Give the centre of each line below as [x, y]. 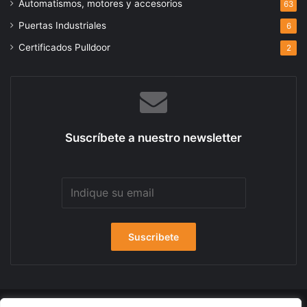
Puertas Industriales [62, 26]
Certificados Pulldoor [64, 48]
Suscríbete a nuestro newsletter [153, 138]
